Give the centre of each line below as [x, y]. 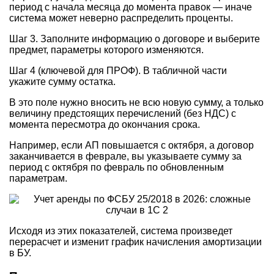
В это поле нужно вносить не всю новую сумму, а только [136, 102]
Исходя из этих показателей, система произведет [121, 231]
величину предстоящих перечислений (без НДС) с [123, 113]
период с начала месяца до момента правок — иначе [131, 7]
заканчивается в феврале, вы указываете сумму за [125, 156]
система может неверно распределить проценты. [121, 18]
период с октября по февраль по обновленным [117, 167]
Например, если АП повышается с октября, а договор [131, 145]
